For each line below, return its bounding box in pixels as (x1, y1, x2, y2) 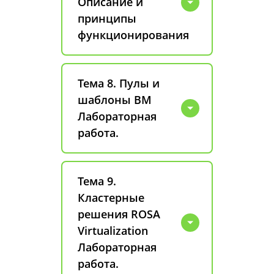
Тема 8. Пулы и (78, 76, 160, 91)
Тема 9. (78, 174, 116, 188)
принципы (78, 11, 136, 26)
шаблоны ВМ (78, 92, 152, 107)
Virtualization (78, 223, 148, 238)
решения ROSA (78, 207, 160, 221)
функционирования (78, 28, 189, 42)
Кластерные (78, 190, 144, 205)
